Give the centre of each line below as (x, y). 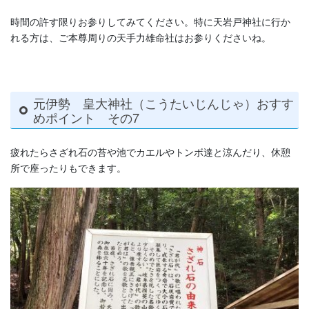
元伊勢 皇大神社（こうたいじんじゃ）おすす (163, 102)
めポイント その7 (86, 117)
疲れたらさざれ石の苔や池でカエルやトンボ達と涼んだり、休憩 (150, 152)
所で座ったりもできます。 (68, 168)
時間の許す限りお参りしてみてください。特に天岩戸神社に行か (150, 22)
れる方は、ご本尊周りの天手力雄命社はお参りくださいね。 (141, 38)
